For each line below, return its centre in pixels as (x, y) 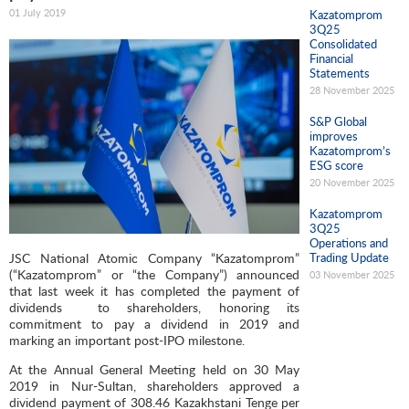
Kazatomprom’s (350, 150)
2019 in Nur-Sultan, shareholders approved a (155, 385)
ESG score (336, 165)
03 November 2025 (351, 274)
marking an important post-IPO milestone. (127, 340)
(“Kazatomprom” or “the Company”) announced (155, 274)
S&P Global (338, 121)
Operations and (348, 242)
